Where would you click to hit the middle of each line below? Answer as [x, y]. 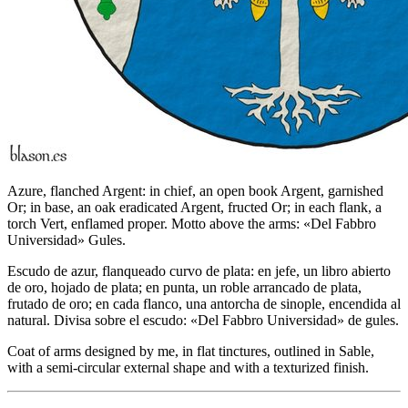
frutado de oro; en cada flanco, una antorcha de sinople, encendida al [204, 303]
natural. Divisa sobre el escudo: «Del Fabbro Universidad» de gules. [203, 320]
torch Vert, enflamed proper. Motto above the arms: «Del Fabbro [192, 223]
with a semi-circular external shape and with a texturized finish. [188, 367]
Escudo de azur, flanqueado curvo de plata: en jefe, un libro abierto [199, 270]
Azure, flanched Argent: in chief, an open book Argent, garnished [195, 190]
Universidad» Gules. [66, 240]
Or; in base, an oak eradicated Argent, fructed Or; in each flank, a [194, 207]
